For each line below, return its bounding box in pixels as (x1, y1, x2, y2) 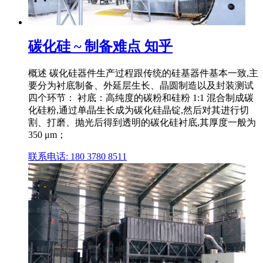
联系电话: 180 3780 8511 (28, 151, 127, 161)
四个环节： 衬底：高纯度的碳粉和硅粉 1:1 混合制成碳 (28, 92, 254, 103)
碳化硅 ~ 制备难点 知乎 (28, 38, 173, 54)
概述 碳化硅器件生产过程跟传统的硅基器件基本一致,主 (28, 68, 258, 78)
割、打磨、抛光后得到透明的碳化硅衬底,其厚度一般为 (28, 117, 256, 127)
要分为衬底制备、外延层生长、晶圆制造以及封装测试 (28, 80, 254, 90)
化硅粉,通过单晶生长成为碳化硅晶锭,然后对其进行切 (28, 104, 249, 115)
